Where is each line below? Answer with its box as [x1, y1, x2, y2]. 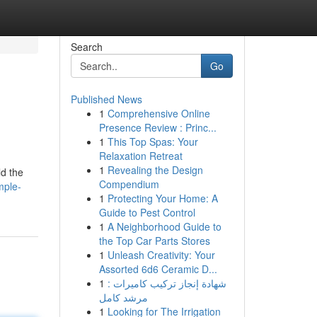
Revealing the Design [107, 163, 203, 177]
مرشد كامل [98, 290, 148, 304]
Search [70, 40, 103, 54]
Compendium [98, 177, 159, 191]
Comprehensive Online [107, 106, 210, 120]
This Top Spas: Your [107, 134, 198, 149]
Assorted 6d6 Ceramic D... [98, 262, 217, 276]
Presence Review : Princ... [98, 120, 217, 134]
